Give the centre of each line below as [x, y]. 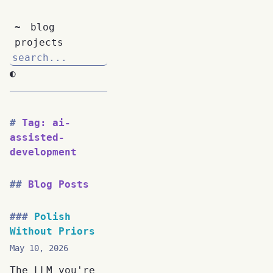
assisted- [37, 137]
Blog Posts [58, 184]
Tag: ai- [46, 123]
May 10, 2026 [39, 248]
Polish [52, 216]
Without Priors [52, 231]
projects [39, 42]
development [43, 152]
